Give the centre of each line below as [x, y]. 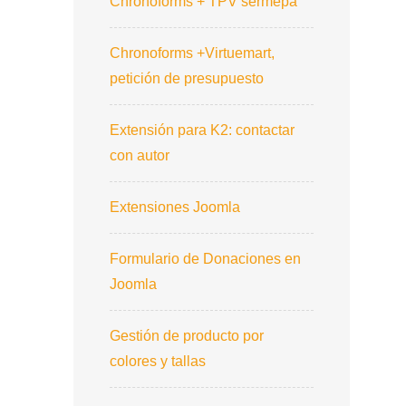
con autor [140, 155]
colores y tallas [158, 361]
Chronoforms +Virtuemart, [192, 53]
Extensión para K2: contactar [202, 130]
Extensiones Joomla [175, 207]
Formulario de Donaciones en [205, 258]
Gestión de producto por [187, 335]
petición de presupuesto [187, 78]
